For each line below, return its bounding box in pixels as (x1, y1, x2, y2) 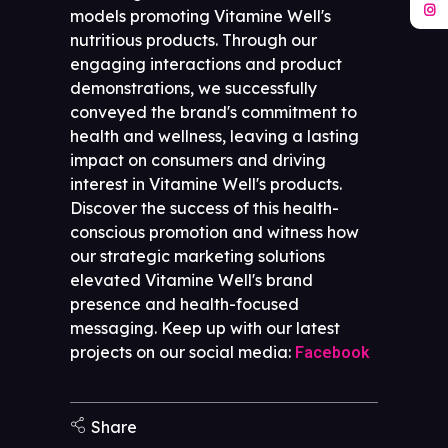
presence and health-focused (70, 293, 299, 314)
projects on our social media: (70, 341, 295, 362)
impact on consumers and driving (70, 149, 326, 170)
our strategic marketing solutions (70, 245, 325, 266)
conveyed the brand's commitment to (70, 101, 357, 122)
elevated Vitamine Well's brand (70, 269, 313, 290)
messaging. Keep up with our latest (70, 317, 340, 338)
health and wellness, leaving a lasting (70, 125, 359, 146)
